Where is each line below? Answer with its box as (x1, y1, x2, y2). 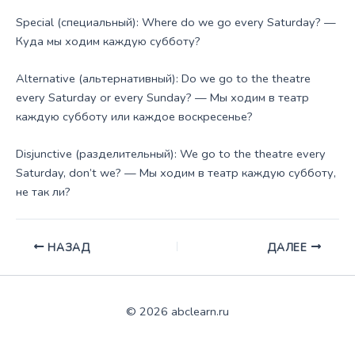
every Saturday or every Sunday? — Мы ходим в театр (16, 90, 309, 106)
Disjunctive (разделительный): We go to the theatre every (16, 146, 326, 162)
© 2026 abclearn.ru (126, 303, 229, 319)
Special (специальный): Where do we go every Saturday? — (16, 13, 336, 30)
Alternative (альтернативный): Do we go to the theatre (16, 71, 311, 87)
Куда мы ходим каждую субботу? (16, 32, 200, 49)
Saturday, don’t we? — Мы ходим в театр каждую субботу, (16, 165, 336, 181)
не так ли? (16, 184, 71, 200)
